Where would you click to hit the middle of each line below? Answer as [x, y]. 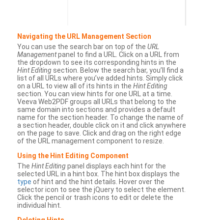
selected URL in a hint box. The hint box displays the [98, 174]
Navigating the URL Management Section [84, 36]
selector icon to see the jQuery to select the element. [101, 189]
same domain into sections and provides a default [96, 109]
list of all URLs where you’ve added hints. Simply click [100, 78]
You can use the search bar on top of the [82, 46]
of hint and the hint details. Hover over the [98, 181]
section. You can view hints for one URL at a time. [95, 94]
